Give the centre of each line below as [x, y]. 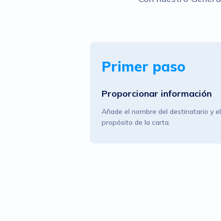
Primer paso [143, 66]
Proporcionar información [156, 93]
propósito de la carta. [136, 122]
